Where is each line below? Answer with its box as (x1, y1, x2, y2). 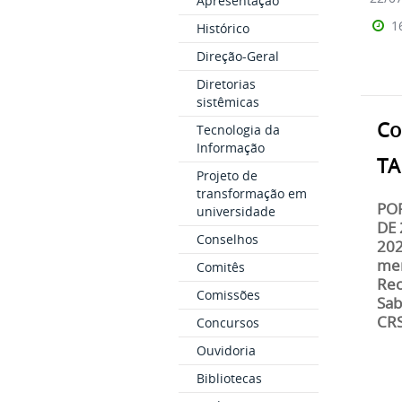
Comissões (196, 286, 260, 303)
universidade (196, 203, 275, 220)
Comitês (196, 258, 245, 275)
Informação (196, 139, 265, 156)
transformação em (196, 185, 307, 202)
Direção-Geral (196, 48, 279, 65)
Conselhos (196, 231, 258, 248)
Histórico (196, 20, 249, 37)
